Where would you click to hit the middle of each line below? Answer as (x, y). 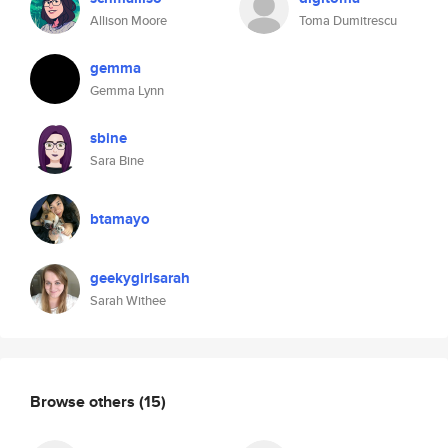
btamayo (120, 219)
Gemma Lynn (127, 90)
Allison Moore (128, 20)
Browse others (84, 401)
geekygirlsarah (140, 278)
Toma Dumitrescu (348, 20)
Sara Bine (117, 160)
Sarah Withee (128, 300)
